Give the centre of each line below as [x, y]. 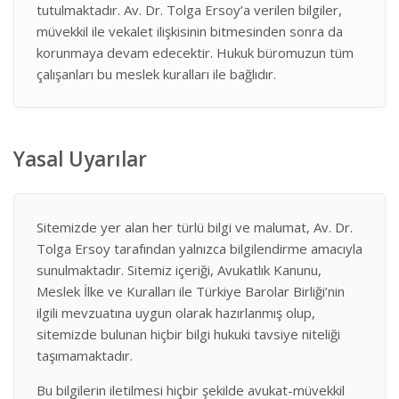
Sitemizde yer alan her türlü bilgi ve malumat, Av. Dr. [195, 227]
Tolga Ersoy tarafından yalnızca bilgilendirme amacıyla [199, 248]
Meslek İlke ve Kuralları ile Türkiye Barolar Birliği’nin [191, 291]
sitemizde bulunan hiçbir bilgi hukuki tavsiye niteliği [188, 334]
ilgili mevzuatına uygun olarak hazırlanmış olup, [176, 313]
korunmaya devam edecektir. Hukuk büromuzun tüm [195, 53]
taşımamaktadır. [85, 355]
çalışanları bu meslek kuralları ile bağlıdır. [156, 74]
